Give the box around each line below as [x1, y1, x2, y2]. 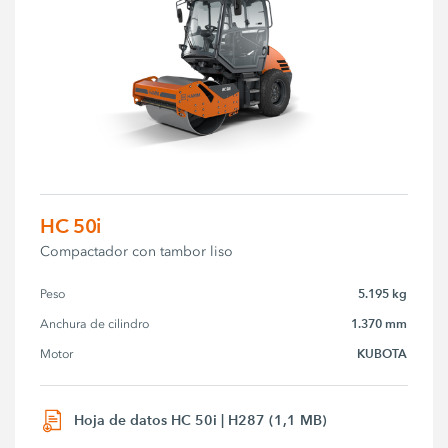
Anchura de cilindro [40, 317, 150, 332]
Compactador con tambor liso [40, 243, 234, 261]
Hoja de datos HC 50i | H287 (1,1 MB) [74, 411, 328, 430]
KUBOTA [357, 346, 408, 362]
